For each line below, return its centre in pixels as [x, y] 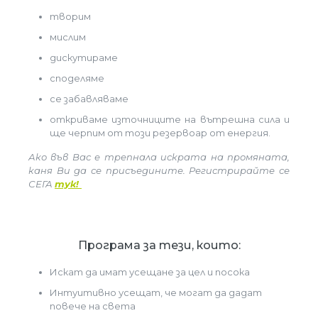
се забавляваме [90, 99]
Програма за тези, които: [159, 245]
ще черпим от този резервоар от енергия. [161, 133]
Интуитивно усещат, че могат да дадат [156, 292]
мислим [69, 37]
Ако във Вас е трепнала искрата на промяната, [159, 157]
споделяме [78, 78]
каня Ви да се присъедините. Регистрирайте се [159, 170]
